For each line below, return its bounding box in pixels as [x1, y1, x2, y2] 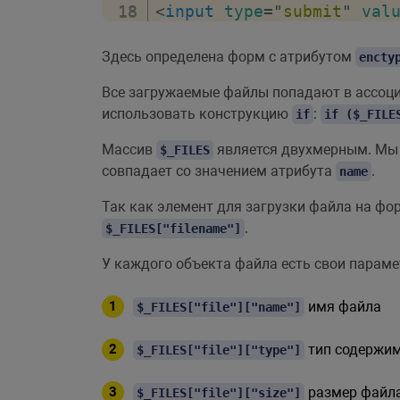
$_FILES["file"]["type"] [137, 343, 301, 357]
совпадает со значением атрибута [102, 162, 336, 179]
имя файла [304, 298, 381, 315]
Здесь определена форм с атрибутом [102, 48, 355, 65]
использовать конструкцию [102, 105, 292, 122]
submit [283, 2, 342, 21]
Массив [102, 141, 156, 158]
